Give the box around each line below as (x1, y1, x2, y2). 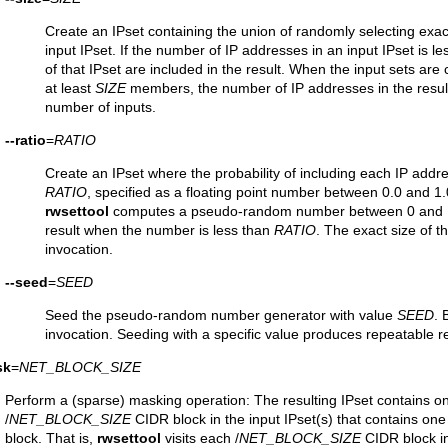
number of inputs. (45, 99, 156, 115)
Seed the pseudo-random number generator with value (45, 307, 397, 323)
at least (45, 80, 95, 96)
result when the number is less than (45, 222, 274, 238)
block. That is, (5, 430, 97, 446)
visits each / (161, 430, 239, 446)
